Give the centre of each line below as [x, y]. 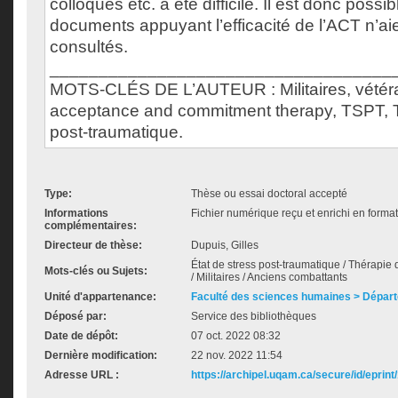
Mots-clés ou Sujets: [96, 271]
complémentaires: [91, 226]
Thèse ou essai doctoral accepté [269, 194]
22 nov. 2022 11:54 [237, 355]
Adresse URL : [82, 375]
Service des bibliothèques [254, 316]
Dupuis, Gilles [225, 245]
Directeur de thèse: [93, 245]
